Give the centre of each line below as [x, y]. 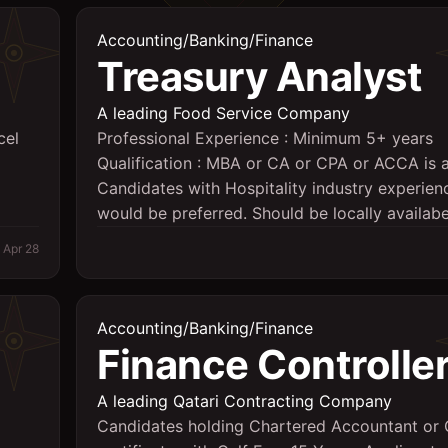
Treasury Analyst [259, 76]
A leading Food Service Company [223, 113]
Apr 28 [21, 248]
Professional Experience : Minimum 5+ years [265, 138]
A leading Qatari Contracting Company [244, 401]
